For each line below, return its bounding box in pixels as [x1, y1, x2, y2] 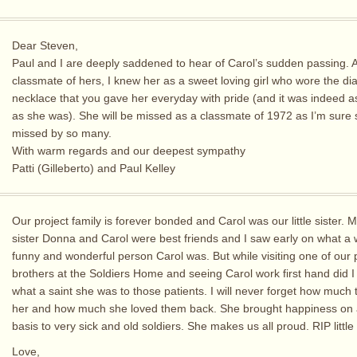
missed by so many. [12, 127, 112, 140]
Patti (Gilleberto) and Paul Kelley [12, 162, 175, 175]
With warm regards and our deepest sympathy [12, 144, 245, 158]
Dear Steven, [12, 39, 78, 53]
